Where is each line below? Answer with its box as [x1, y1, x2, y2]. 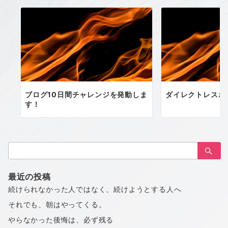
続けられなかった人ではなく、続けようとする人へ [8, 185, 182, 194]
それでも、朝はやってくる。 [8, 200, 106, 209]
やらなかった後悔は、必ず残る [8, 215, 114, 224]
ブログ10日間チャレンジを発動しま [25, 90, 148, 99]
